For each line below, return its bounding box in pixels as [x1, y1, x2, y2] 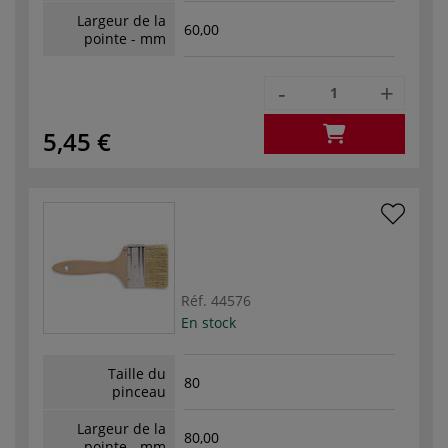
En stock [181, 312, 236, 332]
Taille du [108, 363, 166, 383]
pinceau [112, 381, 166, 401]
